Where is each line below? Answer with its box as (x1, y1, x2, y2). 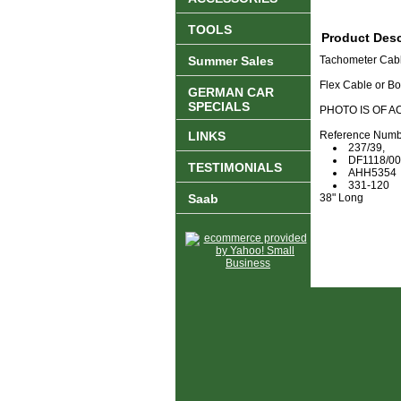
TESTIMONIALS (188, 160, 282, 175)
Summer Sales (188, 54, 274, 69)
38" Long (320, 192, 363, 205)
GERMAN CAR (188, 85, 274, 100)
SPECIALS (188, 99, 250, 115)
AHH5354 (348, 166, 397, 180)
